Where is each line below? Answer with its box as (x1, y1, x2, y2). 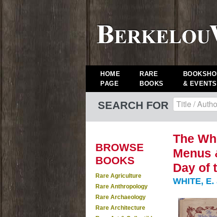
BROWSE (95, 141, 144, 154)
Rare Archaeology (95, 194, 146, 201)
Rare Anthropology (95, 183, 148, 190)
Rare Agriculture (95, 172, 141, 179)
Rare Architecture (95, 204, 145, 211)
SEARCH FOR (98, 99, 169, 111)
